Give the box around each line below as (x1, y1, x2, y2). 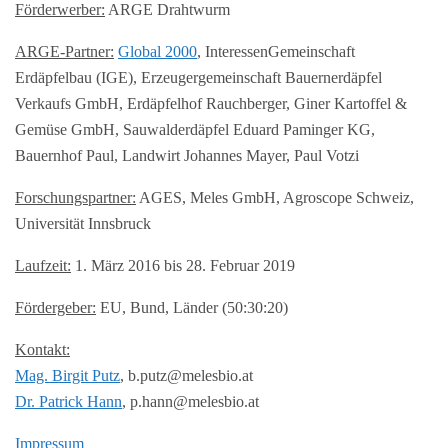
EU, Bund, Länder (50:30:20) (96, 298, 288, 316)
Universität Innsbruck (15, 214, 151, 232)
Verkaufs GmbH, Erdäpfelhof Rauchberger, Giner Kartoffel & (15, 94, 407, 112)
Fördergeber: (15, 298, 96, 316)
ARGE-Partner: (15, 42, 114, 60)
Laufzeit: (15, 256, 71, 274)
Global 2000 (118, 42, 197, 60)
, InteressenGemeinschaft (197, 42, 355, 60)
